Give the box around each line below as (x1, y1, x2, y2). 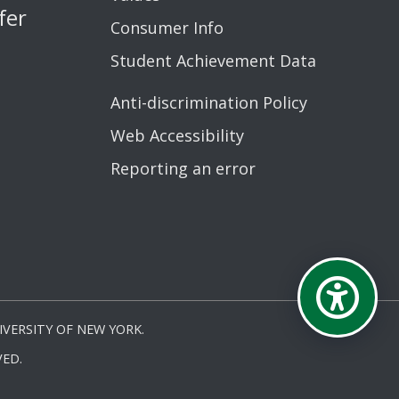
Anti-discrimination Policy (110, 91, 307, 113)
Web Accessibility (110, 124, 244, 146)
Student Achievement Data (110, 49, 316, 71)
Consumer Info (110, 16, 224, 38)
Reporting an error (110, 157, 256, 179)
